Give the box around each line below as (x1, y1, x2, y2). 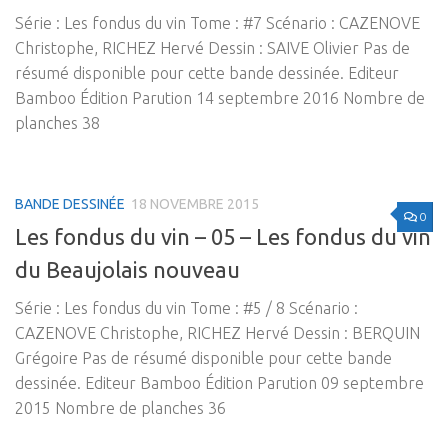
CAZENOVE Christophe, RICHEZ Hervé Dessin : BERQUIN (15, 324, 420, 343)
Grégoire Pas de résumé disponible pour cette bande (15, 349, 392, 368)
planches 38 (15, 114, 100, 133)
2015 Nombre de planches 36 (15, 399, 226, 418)
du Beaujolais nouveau (15, 257, 240, 283)
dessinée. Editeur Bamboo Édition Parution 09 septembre (15, 374, 424, 393)
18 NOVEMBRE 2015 (131, 196, 259, 213)
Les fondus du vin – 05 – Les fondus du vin (15, 224, 431, 250)
